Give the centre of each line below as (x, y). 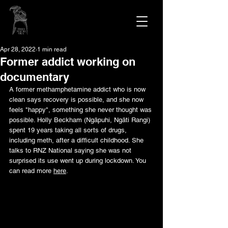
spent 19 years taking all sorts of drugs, (69, 130)
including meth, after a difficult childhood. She (77, 140)
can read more (31, 171)
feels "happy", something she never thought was (81, 110)
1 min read (52, 49)
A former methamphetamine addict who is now (78, 89)
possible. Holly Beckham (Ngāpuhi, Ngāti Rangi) (81, 120)
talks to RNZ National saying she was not (71, 150)
